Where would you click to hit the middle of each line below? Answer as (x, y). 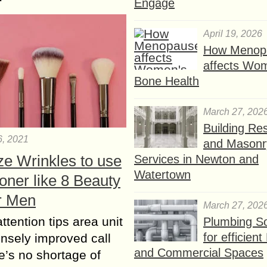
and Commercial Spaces (199, 252)
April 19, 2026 (233, 33)
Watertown (162, 174)
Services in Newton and (196, 159)
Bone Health (167, 81)
